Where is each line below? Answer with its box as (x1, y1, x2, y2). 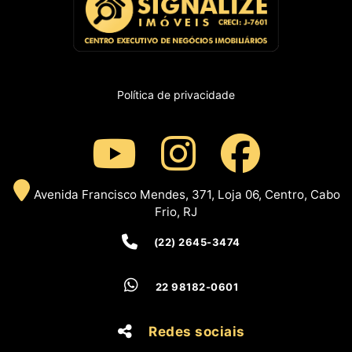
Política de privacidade (117, 88, 235, 102)
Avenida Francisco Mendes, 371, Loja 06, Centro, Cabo (31, 186, 340, 202)
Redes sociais (148, 323, 245, 339)
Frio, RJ (155, 203, 197, 219)
